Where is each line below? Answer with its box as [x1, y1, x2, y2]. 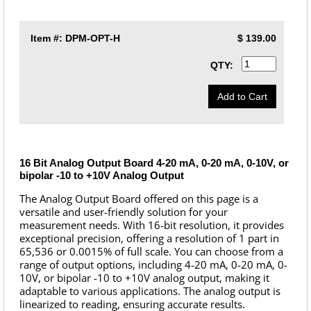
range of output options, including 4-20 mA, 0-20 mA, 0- [19, 258, 287, 271]
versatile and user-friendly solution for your [19, 205, 228, 219]
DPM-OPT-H [65, 33, 120, 44]
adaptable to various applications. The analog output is [19, 285, 280, 298]
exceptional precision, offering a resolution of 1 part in [19, 232, 279, 245]
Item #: [31, 33, 65, 44]
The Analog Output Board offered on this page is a [19, 192, 258, 205]
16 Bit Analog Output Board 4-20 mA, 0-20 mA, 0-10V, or [19, 157, 289, 169]
